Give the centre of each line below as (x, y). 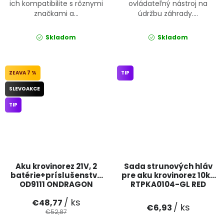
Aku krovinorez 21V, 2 (56, 166)
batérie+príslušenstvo (56, 175)
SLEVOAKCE (24, 89)
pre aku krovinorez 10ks (168, 175)
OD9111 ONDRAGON (56, 184)
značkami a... (56, 14)
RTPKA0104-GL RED (168, 184)
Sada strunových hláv (168, 166)
